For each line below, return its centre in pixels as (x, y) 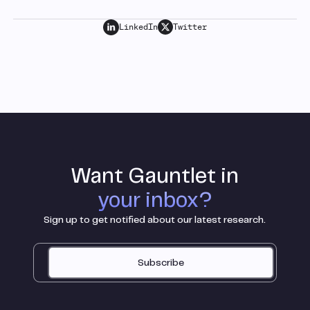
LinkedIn (138, 27)
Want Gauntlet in (155, 176)
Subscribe (161, 263)
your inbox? (155, 201)
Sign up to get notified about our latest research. (155, 220)
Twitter (190, 27)
